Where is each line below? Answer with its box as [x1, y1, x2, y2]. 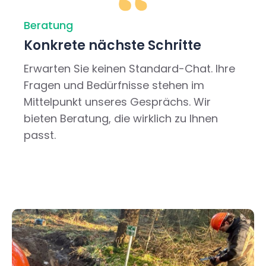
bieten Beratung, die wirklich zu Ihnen [24, 111, 218, 126]
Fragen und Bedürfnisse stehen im [24, 78, 205, 93]
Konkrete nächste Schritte [24, 36, 202, 55]
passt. [24, 128, 56, 142]
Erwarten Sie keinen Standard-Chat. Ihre [24, 61, 236, 76]
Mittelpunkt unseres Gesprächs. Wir [24, 94, 211, 109]
